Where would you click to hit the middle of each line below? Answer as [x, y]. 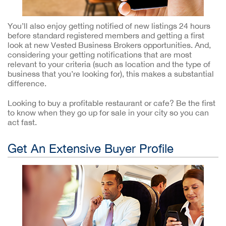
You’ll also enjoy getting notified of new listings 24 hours [109, 26]
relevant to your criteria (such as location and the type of [109, 64]
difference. [27, 83]
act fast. [22, 122]
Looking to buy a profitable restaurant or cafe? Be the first [111, 103]
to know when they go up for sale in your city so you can [108, 112]
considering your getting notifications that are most [100, 54]
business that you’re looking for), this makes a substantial [111, 74]
